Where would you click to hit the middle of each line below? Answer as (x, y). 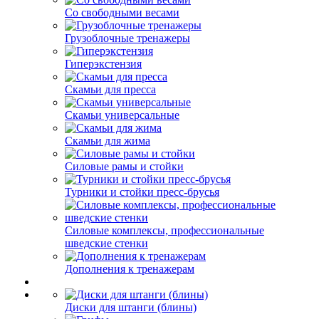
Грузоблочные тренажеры (127, 38)
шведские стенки (106, 243)
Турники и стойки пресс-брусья (142, 192)
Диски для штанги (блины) (131, 307)
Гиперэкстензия (103, 64)
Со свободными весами (122, 12)
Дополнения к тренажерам (130, 269)
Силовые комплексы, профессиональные (164, 230)
